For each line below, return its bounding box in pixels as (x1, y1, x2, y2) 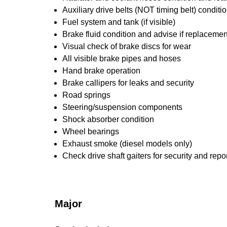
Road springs (62, 91, 110, 99)
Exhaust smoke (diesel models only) (62, 139, 192, 148)
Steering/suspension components (62, 103, 182, 111)
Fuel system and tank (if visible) (62, 18, 175, 26)
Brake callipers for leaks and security (62, 79, 194, 87)
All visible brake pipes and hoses (62, 54, 181, 63)
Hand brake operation (62, 66, 140, 75)
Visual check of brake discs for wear (62, 42, 191, 51)
